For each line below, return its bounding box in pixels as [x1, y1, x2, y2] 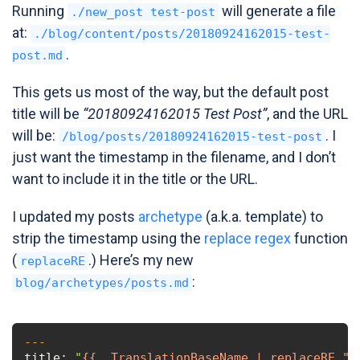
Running [12, 2, 67, 19]
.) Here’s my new [88, 251, 194, 268]
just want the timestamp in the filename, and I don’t [12, 148, 336, 166]
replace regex [204, 229, 291, 247]
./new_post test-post [71, 4, 215, 19]
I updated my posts [12, 207, 138, 225]
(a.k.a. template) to [202, 207, 323, 225]
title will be [12, 104, 83, 122]
